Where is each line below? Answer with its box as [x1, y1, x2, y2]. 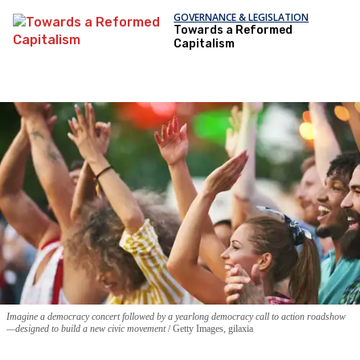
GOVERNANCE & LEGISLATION [174, 10, 309, 25]
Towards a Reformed [174, 23, 293, 38]
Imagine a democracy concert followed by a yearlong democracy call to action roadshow [6, 311, 346, 323]
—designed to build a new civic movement [6, 323, 168, 335]
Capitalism [174, 37, 235, 51]
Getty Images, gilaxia [170, 323, 253, 335]
